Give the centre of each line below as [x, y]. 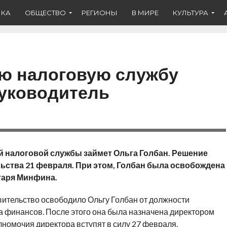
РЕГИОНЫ [100, 12]
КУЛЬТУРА [191, 12]
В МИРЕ [145, 12]
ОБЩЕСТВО [45, 12]
